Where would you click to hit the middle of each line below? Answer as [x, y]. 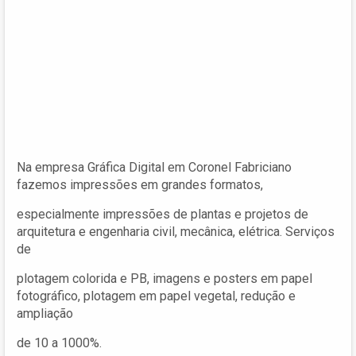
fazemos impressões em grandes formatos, [140, 184]
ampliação [45, 313]
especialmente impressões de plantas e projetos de [163, 214]
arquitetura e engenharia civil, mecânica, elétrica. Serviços [176, 231]
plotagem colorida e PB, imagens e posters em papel [164, 278]
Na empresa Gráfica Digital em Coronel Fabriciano [154, 167]
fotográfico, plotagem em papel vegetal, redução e [156, 296]
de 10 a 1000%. [59, 342]
